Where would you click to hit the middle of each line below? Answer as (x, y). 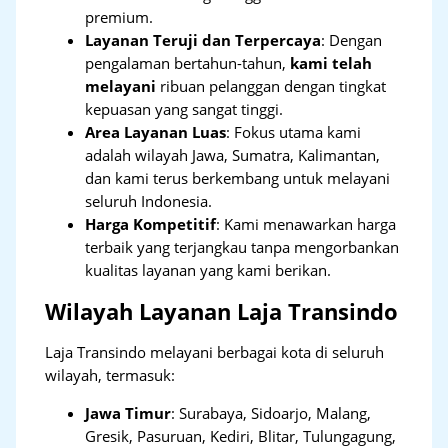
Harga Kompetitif (151, 223)
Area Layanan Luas (156, 131)
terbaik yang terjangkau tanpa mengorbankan (242, 246)
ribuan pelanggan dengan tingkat (271, 85)
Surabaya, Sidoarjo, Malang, (275, 412)
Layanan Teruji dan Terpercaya (203, 39)
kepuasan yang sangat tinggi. (184, 108)
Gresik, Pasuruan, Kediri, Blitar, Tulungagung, (241, 435)
